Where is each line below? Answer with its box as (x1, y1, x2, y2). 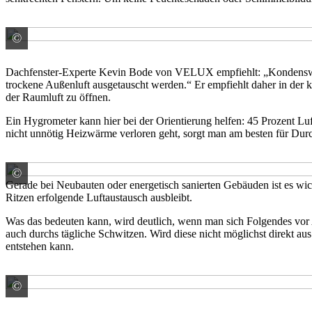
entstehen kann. (6, 240, 74, 252)
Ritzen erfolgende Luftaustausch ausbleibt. (6, 191, 195, 203)
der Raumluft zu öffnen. (6, 91, 114, 103)
